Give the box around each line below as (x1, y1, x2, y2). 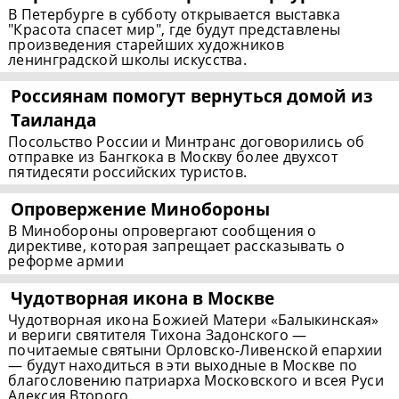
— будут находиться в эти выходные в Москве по (8, 355, 358, 376)
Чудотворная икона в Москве (11, 286, 275, 311)
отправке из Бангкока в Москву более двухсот (8, 147, 338, 167)
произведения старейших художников (8, 35, 284, 55)
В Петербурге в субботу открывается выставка (8, 4, 340, 25)
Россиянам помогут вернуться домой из (11, 84, 374, 109)
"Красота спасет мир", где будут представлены (8, 20, 341, 40)
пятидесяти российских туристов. (8, 162, 248, 183)
